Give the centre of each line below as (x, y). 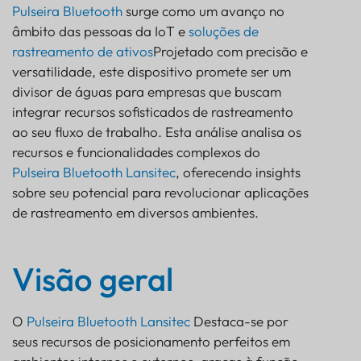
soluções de (224, 31)
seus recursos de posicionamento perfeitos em (151, 341)
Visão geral (93, 278)
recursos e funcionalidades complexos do (136, 151)
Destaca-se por (239, 321)
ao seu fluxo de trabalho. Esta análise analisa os (157, 131)
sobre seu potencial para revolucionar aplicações (160, 192)
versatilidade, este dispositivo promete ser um (151, 71)
